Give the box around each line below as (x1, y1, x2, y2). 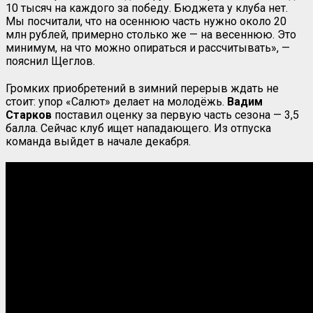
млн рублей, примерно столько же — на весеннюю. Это (6, 27, 296, 41)
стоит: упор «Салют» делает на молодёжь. (6, 94, 227, 108)
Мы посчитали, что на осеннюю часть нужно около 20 (6, 14, 286, 28)
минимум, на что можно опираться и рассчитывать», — (6, 41, 290, 54)
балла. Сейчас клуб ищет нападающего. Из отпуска (6, 121, 271, 135)
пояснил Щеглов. (6, 54, 95, 68)
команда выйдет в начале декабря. (6, 134, 191, 148)
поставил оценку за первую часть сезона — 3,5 (52, 108, 299, 122)
